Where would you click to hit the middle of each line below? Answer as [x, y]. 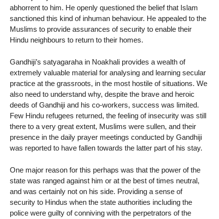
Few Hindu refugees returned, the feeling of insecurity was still [108, 115]
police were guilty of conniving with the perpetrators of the [100, 213]
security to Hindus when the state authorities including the [101, 202]
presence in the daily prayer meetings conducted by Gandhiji [106, 137]
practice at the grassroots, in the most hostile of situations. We [109, 83]
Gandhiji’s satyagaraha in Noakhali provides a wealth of [98, 62]
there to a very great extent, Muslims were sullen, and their [103, 126]
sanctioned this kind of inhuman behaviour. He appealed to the [108, 19]
